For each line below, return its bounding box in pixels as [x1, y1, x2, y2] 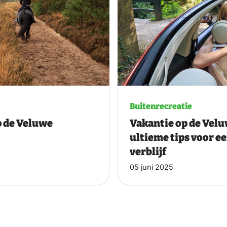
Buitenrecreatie [129, 101, 192, 111]
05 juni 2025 [129, 163, 173, 172]
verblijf [129, 145, 166, 158]
